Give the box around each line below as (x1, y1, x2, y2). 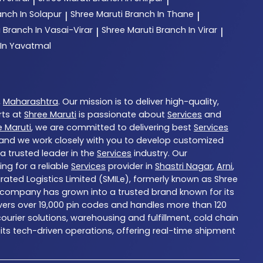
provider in (106, 160, 155, 173)
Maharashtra (3, 96, 58, 108)
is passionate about (76, 109, 167, 121)
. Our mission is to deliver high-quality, (58, 96, 219, 108)
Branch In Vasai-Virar (3, 24, 93, 36)
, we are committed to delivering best (31, 122, 194, 134)
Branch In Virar (156, 24, 217, 36)
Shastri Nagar (155, 160, 213, 173)
